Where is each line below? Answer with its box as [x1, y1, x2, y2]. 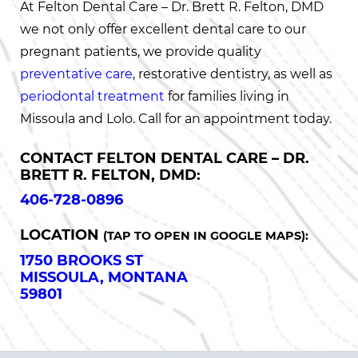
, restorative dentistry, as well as [133, 66, 332, 82]
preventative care [20, 66, 133, 82]
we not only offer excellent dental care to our [20, 22, 306, 37]
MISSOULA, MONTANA [20, 268, 188, 286]
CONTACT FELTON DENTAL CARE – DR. [20, 149, 309, 167]
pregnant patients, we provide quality [20, 44, 261, 59]
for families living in [165, 89, 289, 104]
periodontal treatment [20, 89, 165, 104]
